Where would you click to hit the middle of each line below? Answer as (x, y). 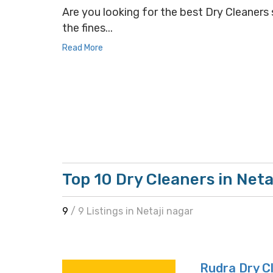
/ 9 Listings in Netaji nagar (132, 211)
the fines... (87, 28)
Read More (83, 48)
